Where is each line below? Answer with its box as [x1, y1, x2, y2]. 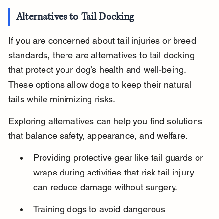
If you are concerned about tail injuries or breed [8, 35, 198, 46]
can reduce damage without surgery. [33, 182, 178, 193]
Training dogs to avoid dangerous [33, 204, 168, 215]
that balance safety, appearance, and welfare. [8, 131, 188, 141]
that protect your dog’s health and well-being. [8, 65, 189, 75]
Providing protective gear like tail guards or [33, 153, 206, 163]
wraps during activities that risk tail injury [33, 167, 197, 178]
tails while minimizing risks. [8, 94, 116, 105]
